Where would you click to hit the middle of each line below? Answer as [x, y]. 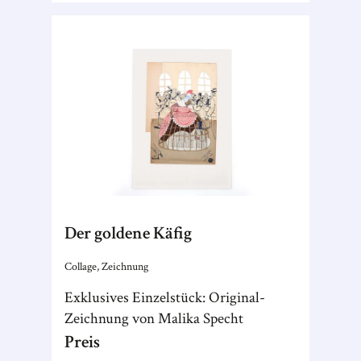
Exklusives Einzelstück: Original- [165, 298]
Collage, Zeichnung [106, 266]
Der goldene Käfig [128, 233]
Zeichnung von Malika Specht [154, 319]
